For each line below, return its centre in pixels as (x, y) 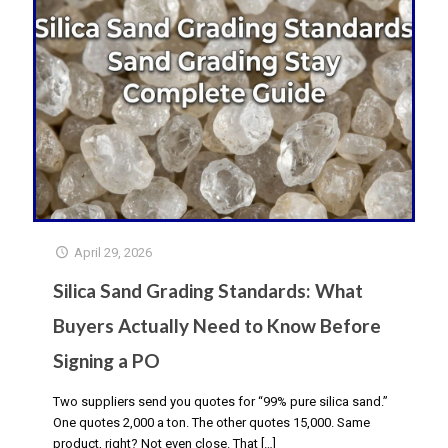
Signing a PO (106, 360)
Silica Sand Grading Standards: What (208, 290)
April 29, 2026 (113, 252)
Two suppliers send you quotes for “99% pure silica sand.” (220, 401)
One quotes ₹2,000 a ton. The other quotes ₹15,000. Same (211, 422)
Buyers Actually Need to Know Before (217, 325)
